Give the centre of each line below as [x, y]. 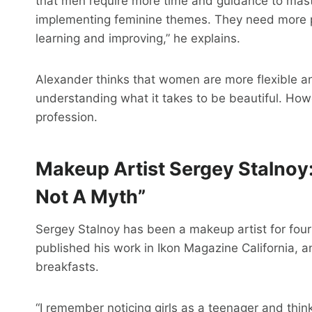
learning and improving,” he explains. [138, 39]
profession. [67, 117]
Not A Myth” [91, 196]
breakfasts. [67, 267]
